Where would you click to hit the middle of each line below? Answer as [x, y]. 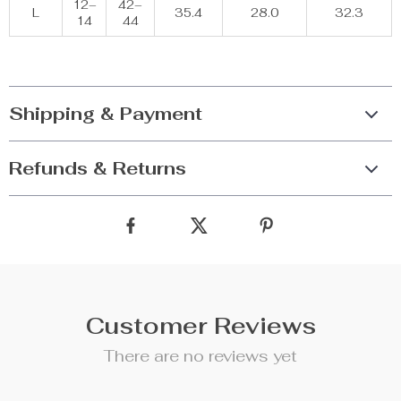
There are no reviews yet [200, 356]
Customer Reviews [200, 326]
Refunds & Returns [98, 168]
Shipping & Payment [106, 114]
